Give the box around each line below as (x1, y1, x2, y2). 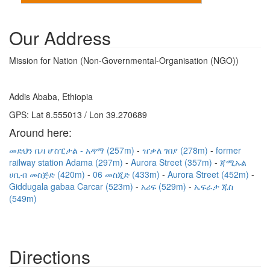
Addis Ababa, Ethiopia (9, 90, 93, 102)
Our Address (9, 25, 111, 51)
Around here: (9, 124, 72, 140)
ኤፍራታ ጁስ (194, 180, 233, 192)
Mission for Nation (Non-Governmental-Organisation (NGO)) (9, 54, 239, 66)
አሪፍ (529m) (141, 180, 189, 192)
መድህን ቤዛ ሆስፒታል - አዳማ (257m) (9, 144, 137, 156)
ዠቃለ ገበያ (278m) (142, 144, 210, 156)
